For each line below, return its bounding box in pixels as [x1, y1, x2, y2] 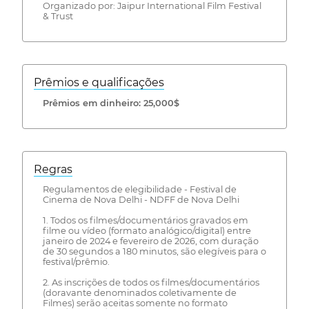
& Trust [42, 11, 73, 22]
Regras [34, 162, 72, 176]
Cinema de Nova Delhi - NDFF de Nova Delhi [42, 195, 239, 206]
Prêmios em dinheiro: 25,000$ [42, 97, 179, 108]
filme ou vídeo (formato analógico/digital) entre [42, 226, 251, 237]
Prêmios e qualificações [34, 76, 164, 90]
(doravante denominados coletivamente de [42, 288, 237, 299]
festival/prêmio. [42, 257, 110, 268]
